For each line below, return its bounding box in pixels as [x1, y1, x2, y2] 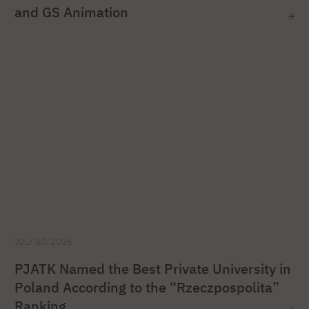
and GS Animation [14, 3, 128, 21]
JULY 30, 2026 [14, 235, 72, 248]
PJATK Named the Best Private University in [14, 260, 291, 278]
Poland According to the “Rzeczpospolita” [14, 279, 279, 297]
